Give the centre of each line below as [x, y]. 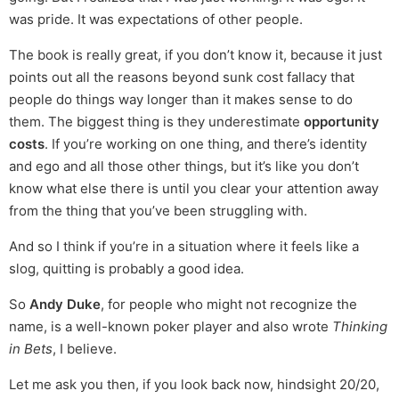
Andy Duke [65, 305]
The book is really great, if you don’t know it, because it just [195, 55]
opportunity [342, 122]
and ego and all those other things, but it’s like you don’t [184, 167]
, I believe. [85, 349]
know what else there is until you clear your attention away [194, 189]
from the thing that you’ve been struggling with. [158, 211]
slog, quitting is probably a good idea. [126, 269]
